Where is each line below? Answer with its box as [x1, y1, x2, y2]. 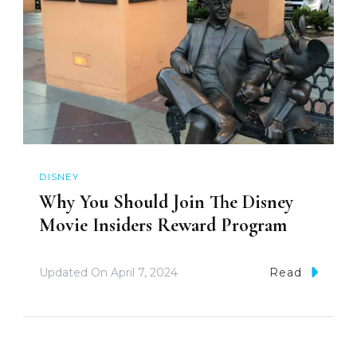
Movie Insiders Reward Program [39, 214, 287, 237]
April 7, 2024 [111, 265, 178, 280]
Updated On [39, 265, 111, 280]
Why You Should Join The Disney [39, 190, 293, 214]
